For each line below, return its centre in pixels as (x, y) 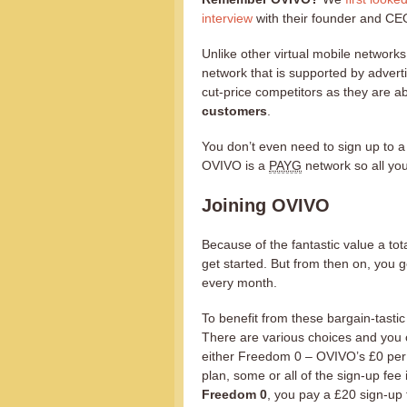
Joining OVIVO (266, 205)
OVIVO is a (235, 165)
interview (227, 18)
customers (234, 111)
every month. (239, 283)
